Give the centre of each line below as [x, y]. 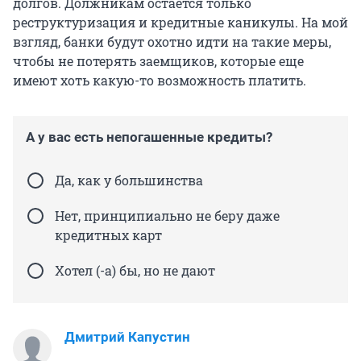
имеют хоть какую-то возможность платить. [160, 81]
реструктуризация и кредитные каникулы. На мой [180, 23]
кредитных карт [108, 235]
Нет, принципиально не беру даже [167, 216]
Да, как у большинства [129, 180]
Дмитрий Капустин [127, 337]
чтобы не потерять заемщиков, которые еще [158, 61]
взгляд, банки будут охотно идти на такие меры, [172, 42]
